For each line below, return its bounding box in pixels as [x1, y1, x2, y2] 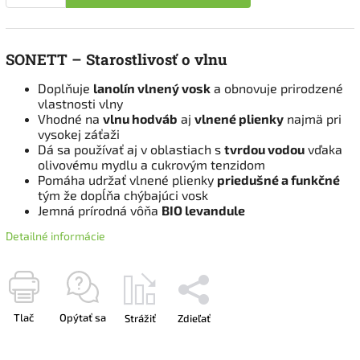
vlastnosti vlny [38, 95, 123, 111]
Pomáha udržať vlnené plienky [38, 171, 217, 187]
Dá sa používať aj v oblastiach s [38, 141, 224, 157]
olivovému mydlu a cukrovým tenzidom [38, 156, 265, 172]
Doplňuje [38, 80, 93, 96]
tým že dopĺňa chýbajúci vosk [38, 186, 208, 202]
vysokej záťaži [38, 125, 120, 141]
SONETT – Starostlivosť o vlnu [6, 48, 227, 69]
